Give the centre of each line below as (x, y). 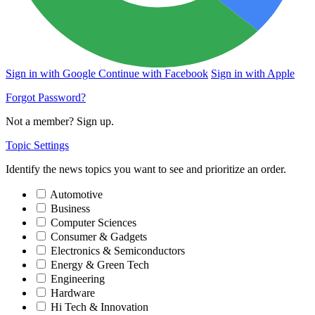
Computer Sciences (94, 223)
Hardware (73, 293)
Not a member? (41, 122)
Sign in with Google (52, 74)
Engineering (78, 279)
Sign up (94, 122)
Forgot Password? (46, 98)
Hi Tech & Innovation (99, 307)
